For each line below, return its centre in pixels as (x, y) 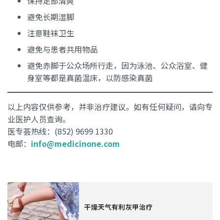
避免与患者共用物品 (62, 49)
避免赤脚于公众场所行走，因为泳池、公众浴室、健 (117, 65)
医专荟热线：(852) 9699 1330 (60, 131)
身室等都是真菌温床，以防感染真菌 (90, 77)
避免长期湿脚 (51, 16)
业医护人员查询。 (39, 119)
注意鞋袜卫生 (51, 33)
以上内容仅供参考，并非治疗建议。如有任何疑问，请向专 (110, 106)
